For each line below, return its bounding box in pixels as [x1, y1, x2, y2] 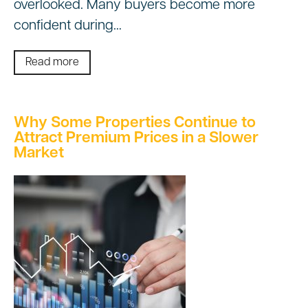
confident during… [14, 19, 122, 34]
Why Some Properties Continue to [14, 115, 256, 132]
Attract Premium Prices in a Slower [14, 131, 258, 147]
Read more [25, 57, 79, 69]
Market [14, 146, 64, 162]
